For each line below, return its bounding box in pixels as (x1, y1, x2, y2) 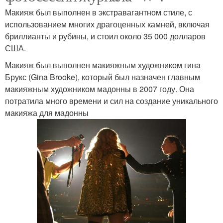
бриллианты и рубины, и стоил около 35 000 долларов (5, 30, 206, 42)
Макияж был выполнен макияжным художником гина (5, 59, 201, 71)
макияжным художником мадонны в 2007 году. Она (5, 83, 194, 95)
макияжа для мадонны (5, 107, 89, 118)
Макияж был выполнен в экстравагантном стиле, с (5, 6, 192, 18)
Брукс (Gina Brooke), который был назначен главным (5, 71, 200, 83)
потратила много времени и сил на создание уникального (5, 95, 218, 107)
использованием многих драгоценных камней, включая (5, 18, 210, 30)
